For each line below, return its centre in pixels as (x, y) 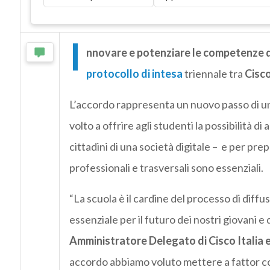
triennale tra (213, 74)
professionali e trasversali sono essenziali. (166, 168)
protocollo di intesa (134, 74)
